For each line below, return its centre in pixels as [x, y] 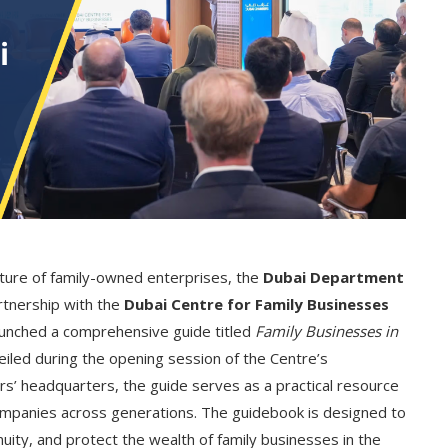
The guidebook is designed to [301, 412]
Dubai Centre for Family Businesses [256, 304]
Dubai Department [333, 277]
